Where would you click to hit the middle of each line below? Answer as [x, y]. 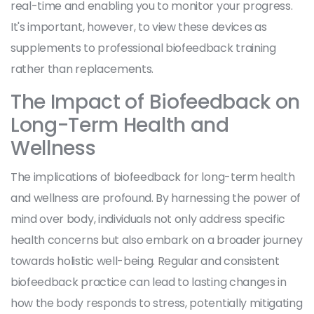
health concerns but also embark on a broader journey [157, 240]
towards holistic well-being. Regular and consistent [145, 261]
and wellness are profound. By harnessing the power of [156, 198]
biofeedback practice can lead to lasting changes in [149, 282]
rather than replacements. [82, 69]
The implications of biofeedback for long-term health [153, 177]
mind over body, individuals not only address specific [148, 219]
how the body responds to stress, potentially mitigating [157, 303]
